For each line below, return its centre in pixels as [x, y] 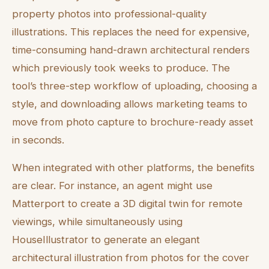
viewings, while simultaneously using [97, 222]
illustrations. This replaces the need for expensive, [131, 32]
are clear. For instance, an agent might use [112, 186]
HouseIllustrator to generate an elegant [106, 240]
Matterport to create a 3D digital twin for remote [127, 204]
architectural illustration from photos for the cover [131, 258]
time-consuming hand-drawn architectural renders [131, 50]
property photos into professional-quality [109, 14]
